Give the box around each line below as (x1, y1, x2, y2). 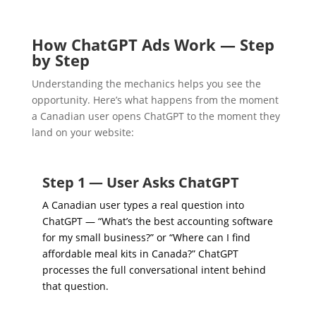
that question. (42, 279, 109, 293)
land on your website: (31, 125, 134, 139)
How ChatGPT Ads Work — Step (31, 33, 274, 55)
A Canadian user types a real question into (42, 197, 244, 212)
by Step (31, 49, 90, 71)
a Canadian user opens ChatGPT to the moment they (31, 109, 280, 123)
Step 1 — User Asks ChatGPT (42, 172, 239, 192)
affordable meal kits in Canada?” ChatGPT (42, 246, 238, 260)
